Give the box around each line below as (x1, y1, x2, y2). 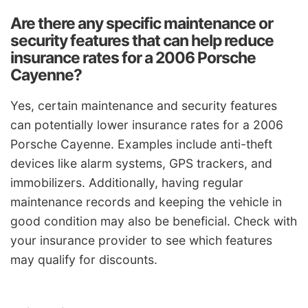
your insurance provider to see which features (10, 232, 272, 247)
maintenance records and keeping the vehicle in (10, 194, 282, 209)
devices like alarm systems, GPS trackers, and (10, 155, 272, 170)
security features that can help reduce (10, 30, 274, 50)
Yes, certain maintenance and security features (10, 98, 277, 113)
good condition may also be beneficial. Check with (10, 213, 297, 228)
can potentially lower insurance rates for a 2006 (10, 117, 283, 132)
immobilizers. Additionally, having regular (10, 175, 243, 190)
